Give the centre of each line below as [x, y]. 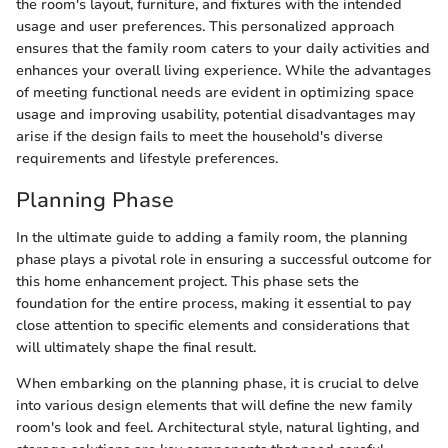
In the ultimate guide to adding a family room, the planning [212, 238]
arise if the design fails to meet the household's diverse [199, 136]
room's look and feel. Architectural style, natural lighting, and [218, 428]
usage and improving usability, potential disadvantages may [215, 114]
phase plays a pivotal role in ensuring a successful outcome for [224, 260]
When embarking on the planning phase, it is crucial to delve [217, 384]
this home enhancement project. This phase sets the [187, 282]
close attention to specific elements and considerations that [212, 326]
